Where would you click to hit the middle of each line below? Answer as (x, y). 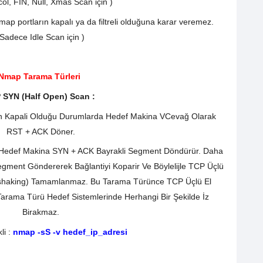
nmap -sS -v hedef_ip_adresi (70, 232)
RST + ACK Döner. (41, 131)
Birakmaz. (41, 212)
